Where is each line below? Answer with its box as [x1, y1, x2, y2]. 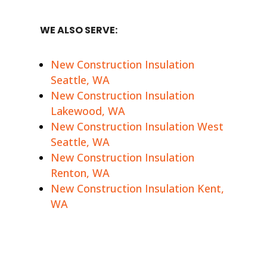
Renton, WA [51, 166, 110, 181]
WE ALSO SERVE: [40, 23, 118, 38]
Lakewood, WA [51, 104, 126, 119]
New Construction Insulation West [51, 119, 224, 134]
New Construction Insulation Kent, [51, 181, 225, 196]
